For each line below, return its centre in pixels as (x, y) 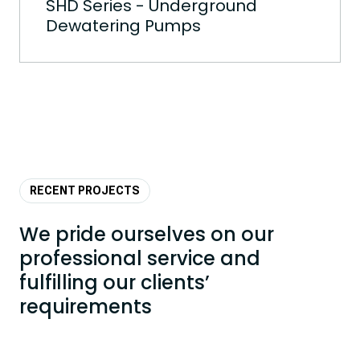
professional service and (140, 258)
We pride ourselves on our (147, 234)
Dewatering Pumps (123, 26)
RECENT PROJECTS (85, 190)
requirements (86, 307)
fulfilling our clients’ (115, 282)
